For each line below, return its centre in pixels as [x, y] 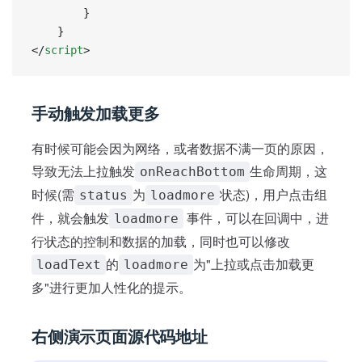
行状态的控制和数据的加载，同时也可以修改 [161, 241]
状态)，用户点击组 [274, 194]
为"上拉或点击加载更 [254, 263]
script [64, 50]
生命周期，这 [288, 170]
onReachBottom [192, 171]
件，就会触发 [70, 217]
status [103, 195]
